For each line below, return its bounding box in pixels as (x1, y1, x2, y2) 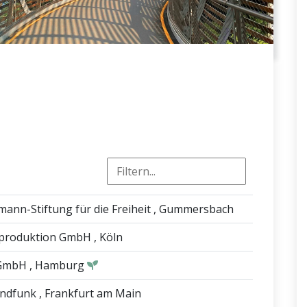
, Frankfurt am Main (39, 286, 141, 302)
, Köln (94, 230, 123, 245)
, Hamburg (29, 258, 84, 273)
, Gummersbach (153, 201, 234, 217)
